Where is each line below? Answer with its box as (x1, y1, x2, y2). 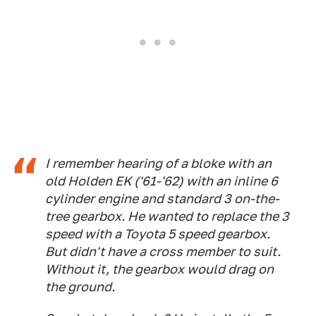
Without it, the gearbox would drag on (45, 262, 274, 276)
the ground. (45, 279, 115, 294)
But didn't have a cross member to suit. (45, 244, 281, 259)
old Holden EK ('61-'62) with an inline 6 (45, 174, 278, 188)
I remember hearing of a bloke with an (45, 156, 272, 171)
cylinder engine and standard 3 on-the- (45, 191, 279, 206)
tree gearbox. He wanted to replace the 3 (45, 209, 289, 224)
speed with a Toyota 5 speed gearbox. (45, 226, 270, 241)
